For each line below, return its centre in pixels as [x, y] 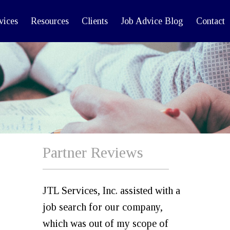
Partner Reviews [93, 152]
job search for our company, [103, 207]
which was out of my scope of [106, 223]
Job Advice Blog [152, 21]
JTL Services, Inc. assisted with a [111, 190]
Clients [95, 21]
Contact [210, 21]
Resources [50, 21]
